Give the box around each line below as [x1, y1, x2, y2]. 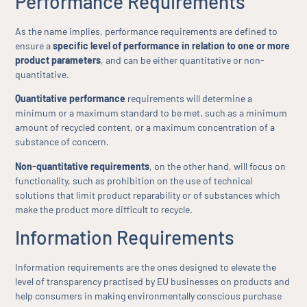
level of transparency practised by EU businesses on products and [15, 275, 291, 287]
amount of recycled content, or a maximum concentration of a [15, 121, 275, 134]
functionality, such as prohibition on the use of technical [15, 174, 253, 186]
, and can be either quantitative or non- [101, 53, 265, 66]
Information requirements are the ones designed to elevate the [15, 260, 277, 273]
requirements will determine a [125, 93, 253, 105]
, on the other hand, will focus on [149, 160, 286, 172]
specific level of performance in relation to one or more [53, 39, 291, 51]
